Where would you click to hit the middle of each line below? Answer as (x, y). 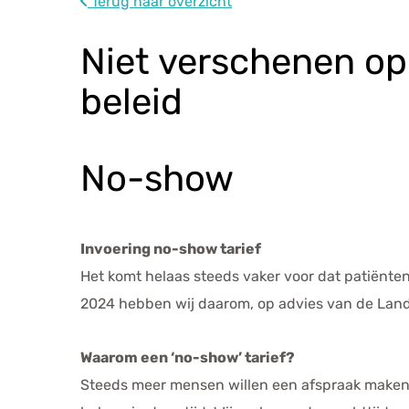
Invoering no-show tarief (171, 248)
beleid (131, 101)
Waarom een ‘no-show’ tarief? (188, 357)
